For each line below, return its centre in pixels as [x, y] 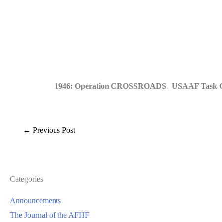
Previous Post [53, 130]
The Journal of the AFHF [50, 215]
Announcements [35, 200]
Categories [27, 179]
